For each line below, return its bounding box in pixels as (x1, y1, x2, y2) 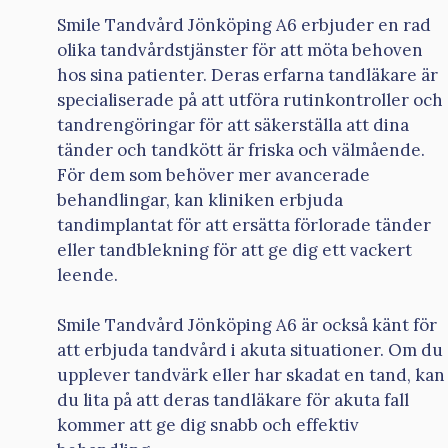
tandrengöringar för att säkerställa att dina (57, 113, 409, 136)
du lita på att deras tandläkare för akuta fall (57, 389, 409, 412)
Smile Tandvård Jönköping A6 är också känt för (57, 314, 437, 337)
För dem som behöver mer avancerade (57, 163, 370, 186)
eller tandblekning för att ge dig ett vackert (57, 238, 412, 261)
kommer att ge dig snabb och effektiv (57, 414, 359, 437)
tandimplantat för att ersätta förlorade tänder (57, 213, 431, 236)
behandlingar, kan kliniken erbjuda (57, 188, 343, 211)
